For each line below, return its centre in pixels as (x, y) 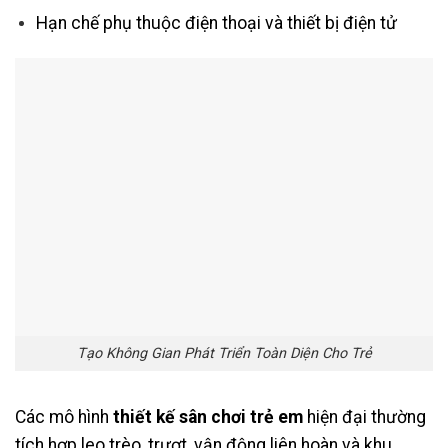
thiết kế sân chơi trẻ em (208, 416)
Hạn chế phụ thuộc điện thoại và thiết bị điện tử (216, 22)
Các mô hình (64, 416)
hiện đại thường (364, 416)
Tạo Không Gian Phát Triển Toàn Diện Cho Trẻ (224, 353)
